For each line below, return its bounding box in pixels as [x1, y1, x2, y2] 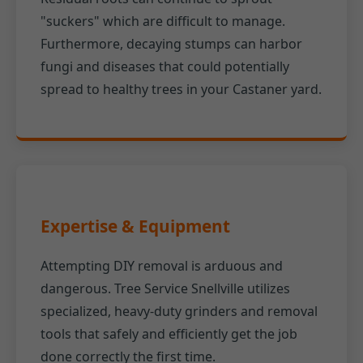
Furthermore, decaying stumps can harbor [41, 34, 302, 53]
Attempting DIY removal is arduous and [41, 257, 283, 275]
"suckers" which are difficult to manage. [41, 11, 285, 30]
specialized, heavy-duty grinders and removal [41, 302, 318, 321]
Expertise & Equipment [41, 215, 230, 238]
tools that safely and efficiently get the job [41, 325, 297, 344]
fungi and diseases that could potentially [41, 57, 289, 75]
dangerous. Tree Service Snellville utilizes [41, 280, 290, 298]
